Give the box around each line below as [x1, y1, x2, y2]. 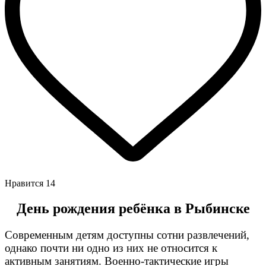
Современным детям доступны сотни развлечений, [5, 228, 249, 241]
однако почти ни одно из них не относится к [5, 241, 217, 254]
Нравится [5, 178, 46, 188]
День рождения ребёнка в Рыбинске [16, 200, 250, 216]
